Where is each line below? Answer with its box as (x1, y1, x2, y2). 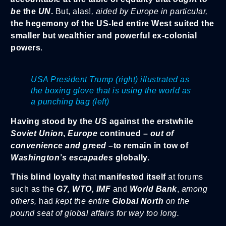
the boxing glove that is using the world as (31, 86, 191, 95)
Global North (112, 197, 166, 206)
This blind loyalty (11, 173, 83, 182)
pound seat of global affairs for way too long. (11, 209, 179, 218)
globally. (113, 153, 149, 162)
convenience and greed (11, 141, 108, 150)
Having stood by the (11, 117, 95, 126)
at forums (168, 173, 203, 182)
